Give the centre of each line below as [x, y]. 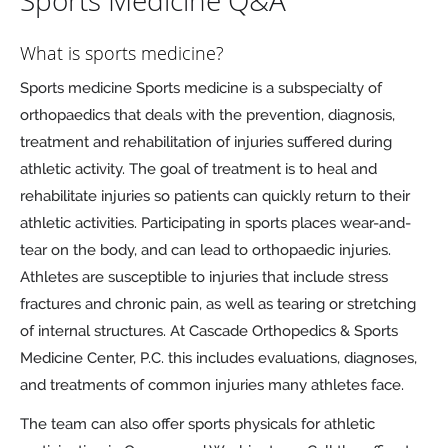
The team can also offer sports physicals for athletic [197, 424]
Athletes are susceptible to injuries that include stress [204, 277]
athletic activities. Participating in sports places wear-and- [215, 223]
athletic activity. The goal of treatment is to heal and [198, 169]
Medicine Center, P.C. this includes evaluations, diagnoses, [218, 358]
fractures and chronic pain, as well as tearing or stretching [218, 304]
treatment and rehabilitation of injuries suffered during [206, 142]
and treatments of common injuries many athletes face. [214, 385]
